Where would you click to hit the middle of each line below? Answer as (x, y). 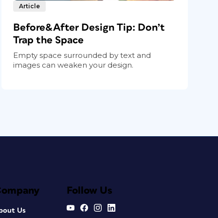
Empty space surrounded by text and (82, 55)
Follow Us (89, 190)
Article (30, 6)
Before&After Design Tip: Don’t (89, 27)
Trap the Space (49, 40)
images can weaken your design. (73, 65)
